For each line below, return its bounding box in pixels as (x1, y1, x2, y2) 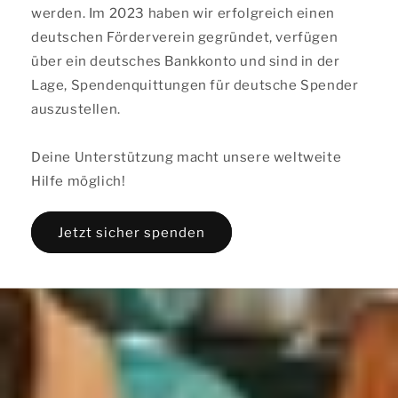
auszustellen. (31, 101, 121, 118)
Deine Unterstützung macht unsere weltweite (31, 149, 342, 166)
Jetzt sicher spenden (58, 224, 205, 241)
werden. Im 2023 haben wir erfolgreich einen (31, 5, 335, 22)
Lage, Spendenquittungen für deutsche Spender (31, 77, 359, 94)
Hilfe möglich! (31, 173, 126, 190)
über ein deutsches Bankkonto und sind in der (31, 53, 340, 70)
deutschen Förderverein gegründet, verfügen (31, 29, 338, 46)
